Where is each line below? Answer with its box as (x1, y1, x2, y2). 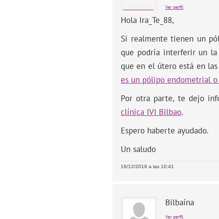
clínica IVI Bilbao (121, 106, 181, 117)
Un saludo (121, 143, 156, 154)
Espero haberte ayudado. (121, 125, 209, 136)
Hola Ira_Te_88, (121, 14, 174, 25)
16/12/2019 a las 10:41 (121, 163, 174, 169)
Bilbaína (165, 197, 194, 208)
